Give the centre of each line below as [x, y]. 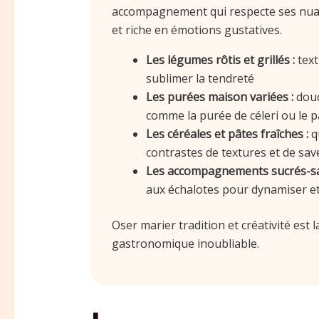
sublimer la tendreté [200, 78]
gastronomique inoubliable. [185, 243]
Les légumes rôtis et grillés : [220, 59]
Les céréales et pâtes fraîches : [227, 134]
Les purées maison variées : [219, 96]
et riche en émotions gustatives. [197, 30]
